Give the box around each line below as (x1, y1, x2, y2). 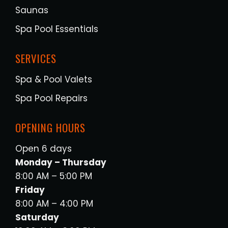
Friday (15, 183, 45, 196)
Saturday (15, 211, 59, 223)
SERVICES (15, 50, 56, 66)
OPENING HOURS (15, 119, 85, 135)
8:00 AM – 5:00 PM (15, 169, 92, 182)
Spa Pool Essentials (15, 22, 98, 35)
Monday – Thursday (15, 156, 106, 168)
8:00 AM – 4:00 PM (15, 197, 93, 210)
